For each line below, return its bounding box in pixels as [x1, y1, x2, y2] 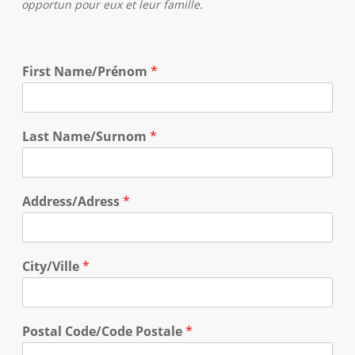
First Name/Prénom [21, 63, 151, 80]
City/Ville [21, 258, 82, 275]
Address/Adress [21, 193, 123, 210]
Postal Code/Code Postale [21, 323, 185, 340]
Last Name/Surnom [21, 128, 150, 145]
